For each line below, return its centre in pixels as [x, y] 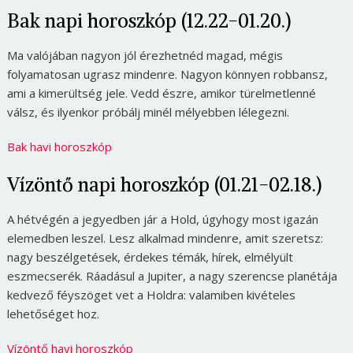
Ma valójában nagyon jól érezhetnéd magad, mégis [145, 55]
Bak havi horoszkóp [59, 146]
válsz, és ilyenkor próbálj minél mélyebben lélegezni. [148, 111]
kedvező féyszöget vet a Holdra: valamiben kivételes [151, 294]
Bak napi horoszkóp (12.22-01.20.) [149, 20]
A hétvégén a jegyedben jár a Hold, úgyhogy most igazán [162, 219]
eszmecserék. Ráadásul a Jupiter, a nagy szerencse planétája [172, 275]
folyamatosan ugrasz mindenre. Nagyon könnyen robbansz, [167, 74]
